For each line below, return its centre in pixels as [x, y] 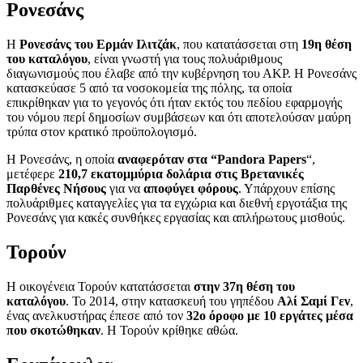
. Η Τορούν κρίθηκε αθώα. [169, 330]
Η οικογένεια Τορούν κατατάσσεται [100, 286]
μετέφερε [32, 174]
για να [125, 189]
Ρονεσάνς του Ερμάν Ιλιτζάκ [98, 45]
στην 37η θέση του [244, 286]
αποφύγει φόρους [191, 189]
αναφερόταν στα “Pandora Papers [212, 160]
